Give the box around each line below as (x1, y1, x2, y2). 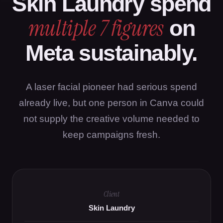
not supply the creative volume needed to (23, 113, 200, 124)
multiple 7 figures (28, 14, 164, 43)
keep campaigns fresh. (63, 129, 160, 140)
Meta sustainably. (25, 40, 198, 65)
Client (104, 189, 119, 199)
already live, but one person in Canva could (19, 98, 204, 108)
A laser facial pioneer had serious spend (26, 82, 197, 92)
